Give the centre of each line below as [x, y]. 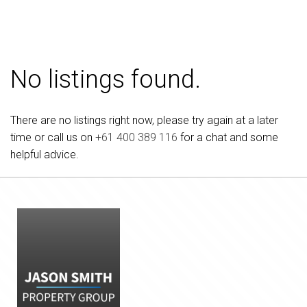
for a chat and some [228, 137]
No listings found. [106, 79]
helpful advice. [45, 155]
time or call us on [53, 137]
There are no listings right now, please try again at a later [144, 120]
